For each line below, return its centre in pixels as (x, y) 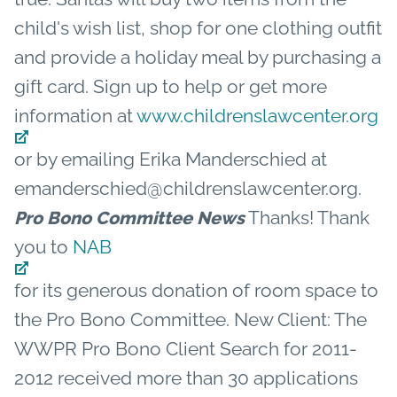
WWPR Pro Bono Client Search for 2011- (186, 348)
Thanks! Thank (307, 217)
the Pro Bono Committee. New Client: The (191, 319)
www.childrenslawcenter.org (257, 115)
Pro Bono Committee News (129, 218)
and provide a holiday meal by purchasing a (198, 57)
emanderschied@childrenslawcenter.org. (188, 188)
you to (43, 246)
